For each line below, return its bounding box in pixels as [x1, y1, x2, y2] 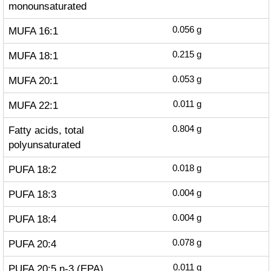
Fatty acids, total [8, 124, 84, 136]
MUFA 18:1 [8, 50, 58, 62]
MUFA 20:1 [8, 74, 58, 87]
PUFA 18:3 [8, 188, 56, 200]
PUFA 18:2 [8, 163, 56, 175]
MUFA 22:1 [8, 99, 58, 111]
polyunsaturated [8, 139, 80, 151]
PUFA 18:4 [8, 213, 56, 225]
